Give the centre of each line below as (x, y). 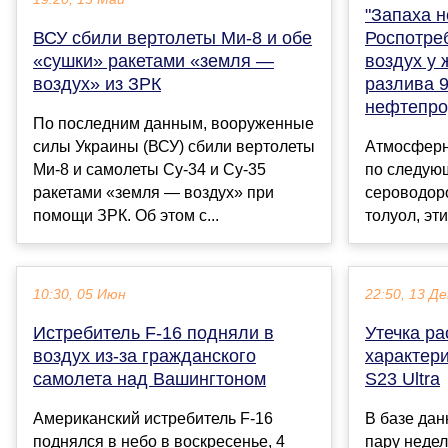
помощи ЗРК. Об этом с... (126, 216)
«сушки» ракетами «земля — (153, 61)
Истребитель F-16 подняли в (153, 333)
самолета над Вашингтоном (149, 379)
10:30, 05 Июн (79, 295)
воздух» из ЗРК (97, 84)
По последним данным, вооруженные (173, 124)
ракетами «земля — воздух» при (153, 193)
